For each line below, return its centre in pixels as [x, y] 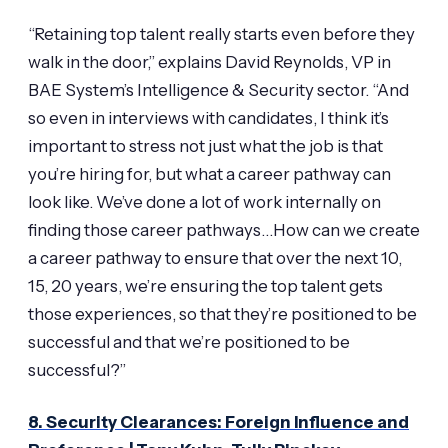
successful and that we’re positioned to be [189, 341]
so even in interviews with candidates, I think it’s [208, 117]
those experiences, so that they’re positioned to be [222, 313]
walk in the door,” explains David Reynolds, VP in [209, 61]
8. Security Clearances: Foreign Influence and [218, 422]
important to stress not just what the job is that [205, 145]
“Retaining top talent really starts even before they [221, 33]
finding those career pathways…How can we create [224, 229]
